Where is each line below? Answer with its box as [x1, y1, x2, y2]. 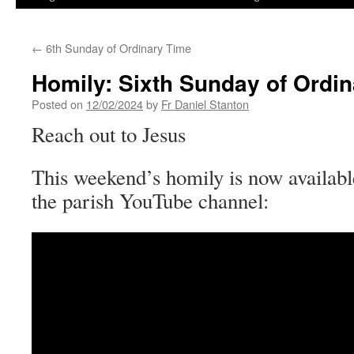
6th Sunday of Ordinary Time [43, 40, 191, 56]
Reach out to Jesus [32, 120, 186, 149]
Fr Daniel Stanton [161, 96, 249, 112]
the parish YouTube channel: [32, 186, 269, 215]
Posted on [32, 96, 83, 112]
